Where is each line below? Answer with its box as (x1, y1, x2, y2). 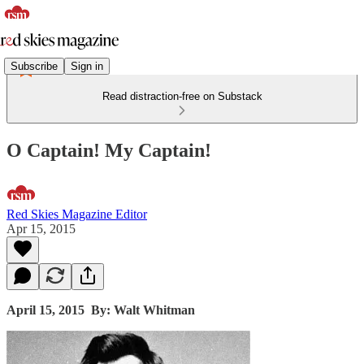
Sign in (71, 59, 103, 72)
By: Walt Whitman (91, 302, 198, 317)
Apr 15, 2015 (6, 221, 76, 236)
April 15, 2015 (6, 302, 88, 317)
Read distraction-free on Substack (102, 90, 262, 102)
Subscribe (11, 59, 58, 72)
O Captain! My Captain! (6, 139, 211, 161)
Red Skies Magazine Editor (6, 206, 147, 221)
